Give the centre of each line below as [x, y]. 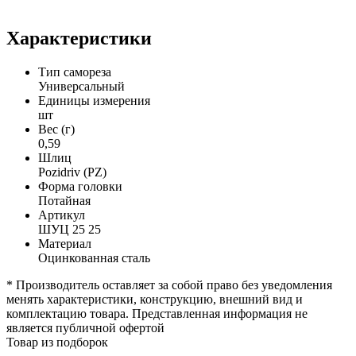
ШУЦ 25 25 [70, 229]
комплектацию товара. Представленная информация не [157, 313]
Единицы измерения [94, 100]
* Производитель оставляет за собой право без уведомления [169, 284]
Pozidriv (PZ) [72, 172]
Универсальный [81, 86]
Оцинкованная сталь [94, 257]
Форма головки [80, 186]
